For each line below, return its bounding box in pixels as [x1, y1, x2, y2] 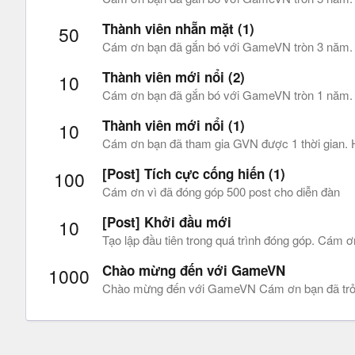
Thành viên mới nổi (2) [102, 67, 245, 86]
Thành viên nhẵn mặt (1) [102, 18, 254, 38]
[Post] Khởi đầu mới [102, 212, 231, 232]
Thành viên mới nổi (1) [102, 115, 245, 135]
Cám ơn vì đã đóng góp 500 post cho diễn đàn [102, 183, 340, 200]
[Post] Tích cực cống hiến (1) [102, 164, 285, 183]
